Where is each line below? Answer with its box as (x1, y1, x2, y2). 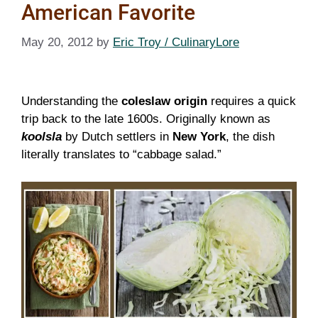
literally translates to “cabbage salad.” (21, 148, 221, 161)
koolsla (21, 130, 62, 143)
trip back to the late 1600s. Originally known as (21, 112, 270, 126)
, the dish (226, 130, 275, 143)
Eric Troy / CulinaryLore (113, 35, 239, 49)
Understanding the (21, 94, 121, 108)
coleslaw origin (121, 94, 207, 108)
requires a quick (207, 94, 296, 108)
